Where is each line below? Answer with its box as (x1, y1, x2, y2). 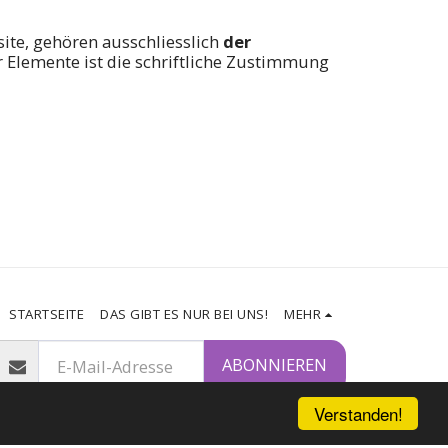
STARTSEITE (9, 304, 85, 323)
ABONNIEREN (221, 353, 327, 377)
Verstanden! (313, 401, 403, 426)
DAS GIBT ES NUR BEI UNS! (100, 304, 269, 323)
